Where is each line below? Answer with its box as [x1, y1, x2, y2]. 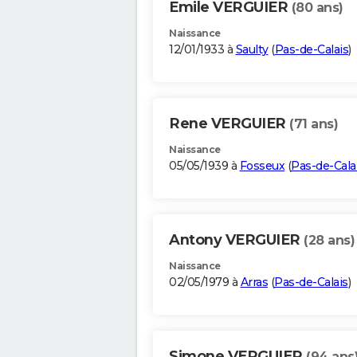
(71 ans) [289, 116, 338, 132]
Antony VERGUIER [169, 231, 304, 249]
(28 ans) [304, 233, 355, 249]
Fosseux [239, 159, 284, 174]
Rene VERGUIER [169, 115, 289, 133]
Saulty [235, 42, 269, 57]
